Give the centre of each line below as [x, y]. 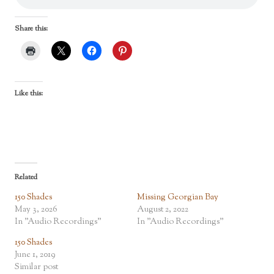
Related [26, 177]
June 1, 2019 [35, 255]
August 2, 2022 [163, 209]
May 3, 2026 [36, 209]
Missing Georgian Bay [178, 197]
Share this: [31, 29]
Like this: [29, 93]
